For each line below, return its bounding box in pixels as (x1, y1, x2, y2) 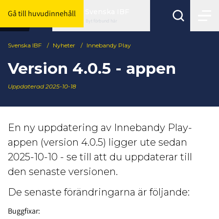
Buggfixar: (8, 206, 40, 217)
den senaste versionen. (8, 166, 118, 178)
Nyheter (53, 42, 75, 49)
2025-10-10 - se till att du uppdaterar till (8, 151, 192, 163)
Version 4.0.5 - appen (8, 59, 176, 78)
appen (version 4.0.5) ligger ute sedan (8, 136, 187, 149)
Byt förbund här (86, 18, 117, 24)
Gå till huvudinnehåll (8, 8, 76, 19)
